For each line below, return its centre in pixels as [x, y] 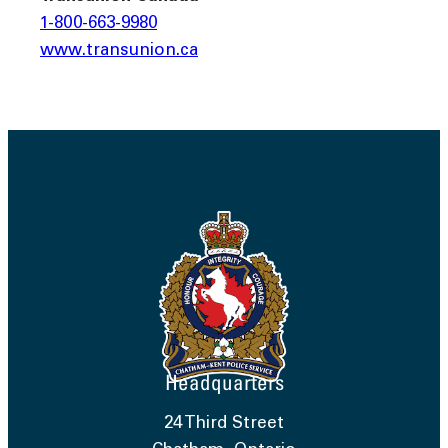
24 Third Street [224, 425]
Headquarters [224, 381]
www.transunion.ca [119, 51]
